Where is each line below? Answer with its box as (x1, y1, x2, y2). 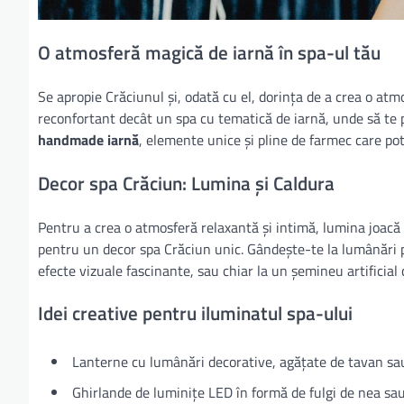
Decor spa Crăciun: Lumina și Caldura (38, 168, 335, 197)
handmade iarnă (38, 128, 139, 151)
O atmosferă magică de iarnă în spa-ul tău (38, 38, 381, 68)
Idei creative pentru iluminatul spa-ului (38, 298, 353, 328)
